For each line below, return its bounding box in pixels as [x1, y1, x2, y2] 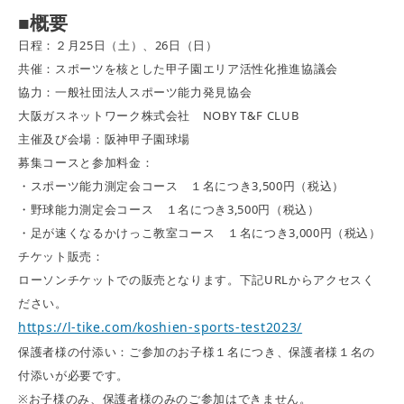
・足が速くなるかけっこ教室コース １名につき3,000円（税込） [18, 225, 381, 242]
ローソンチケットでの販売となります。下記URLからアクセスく [18, 271, 375, 289]
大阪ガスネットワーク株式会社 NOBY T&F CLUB [18, 107, 299, 124]
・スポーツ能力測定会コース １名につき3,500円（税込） [18, 178, 344, 195]
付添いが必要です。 [18, 367, 129, 384]
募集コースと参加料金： [18, 154, 154, 171]
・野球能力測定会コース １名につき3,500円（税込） [18, 201, 320, 218]
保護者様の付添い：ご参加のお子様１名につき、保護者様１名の [18, 344, 375, 361]
